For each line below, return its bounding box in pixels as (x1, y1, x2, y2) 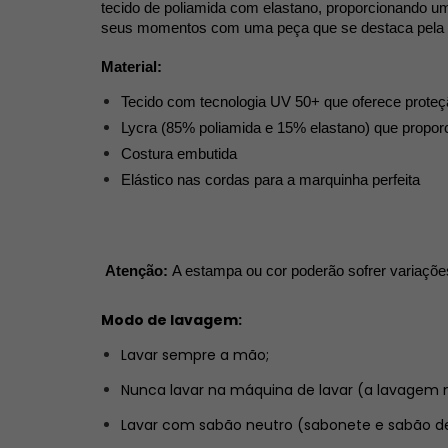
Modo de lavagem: (101, 309, 242, 330)
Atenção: (105, 262, 172, 279)
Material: (101, 58, 162, 75)
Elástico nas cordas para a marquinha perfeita (121, 171, 420, 188)
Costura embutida (121, 145, 237, 162)
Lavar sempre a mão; (121, 344, 269, 365)
